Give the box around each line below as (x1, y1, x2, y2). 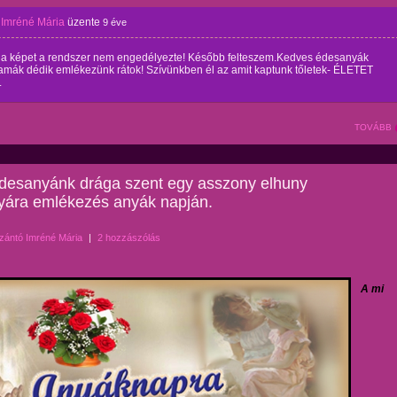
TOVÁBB (354, 122, 392, 132)
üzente (65, 16, 103, 28)
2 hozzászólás (97, 232, 160, 243)
